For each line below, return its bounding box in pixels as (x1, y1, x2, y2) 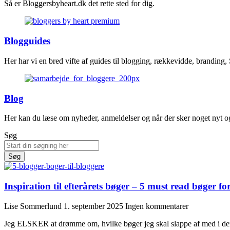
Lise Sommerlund (4, 201, 64, 210)
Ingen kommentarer (125, 201, 188, 210)
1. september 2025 (64, 201, 125, 210)
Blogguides (4, 35, 50, 47)
